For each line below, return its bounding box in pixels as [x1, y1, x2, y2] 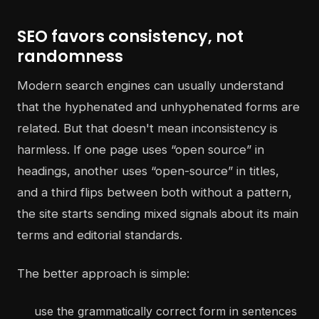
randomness [17, 45, 123, 68]
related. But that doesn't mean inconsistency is [17, 121, 278, 136]
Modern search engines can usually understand [17, 78, 283, 93]
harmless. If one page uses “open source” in [17, 142, 264, 157]
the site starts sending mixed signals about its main [17, 206, 298, 221]
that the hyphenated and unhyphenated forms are [17, 100, 300, 115]
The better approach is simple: [17, 266, 189, 281]
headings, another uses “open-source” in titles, [17, 164, 279, 179]
